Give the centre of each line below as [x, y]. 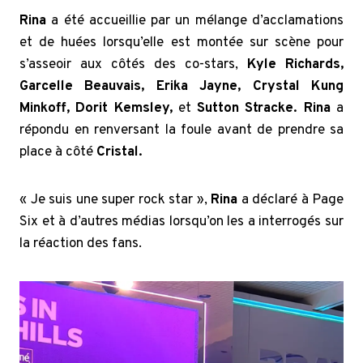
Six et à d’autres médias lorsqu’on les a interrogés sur [181, 222]
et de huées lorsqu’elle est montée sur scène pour [181, 43]
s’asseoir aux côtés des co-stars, [133, 65]
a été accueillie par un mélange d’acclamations [195, 21]
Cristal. [120, 153]
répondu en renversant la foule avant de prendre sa [181, 131]
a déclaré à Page [290, 201]
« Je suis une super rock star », [115, 201]
